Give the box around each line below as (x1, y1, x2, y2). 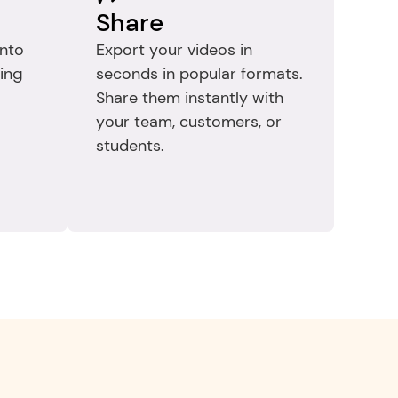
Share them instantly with (96, 87, 283, 108)
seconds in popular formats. (96, 63, 303, 84)
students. (96, 135, 164, 156)
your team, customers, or (96, 111, 282, 132)
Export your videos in (96, 39, 252, 60)
